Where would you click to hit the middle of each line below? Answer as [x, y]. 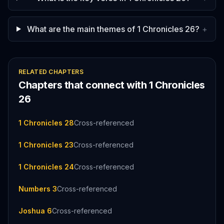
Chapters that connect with [84, 85]
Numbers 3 [38, 189]
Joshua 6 [35, 211]
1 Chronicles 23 [46, 145]
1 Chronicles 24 [46, 167]
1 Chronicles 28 [46, 123]
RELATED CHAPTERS [51, 72]
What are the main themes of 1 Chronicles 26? [113, 29]
